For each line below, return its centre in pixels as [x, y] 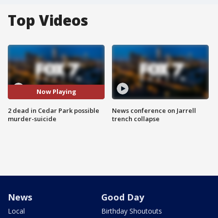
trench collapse [136, 118]
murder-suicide [32, 118]
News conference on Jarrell [154, 110]
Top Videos [48, 20]
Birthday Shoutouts [132, 211]
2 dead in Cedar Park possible [54, 110]
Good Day [123, 197]
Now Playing [56, 92]
